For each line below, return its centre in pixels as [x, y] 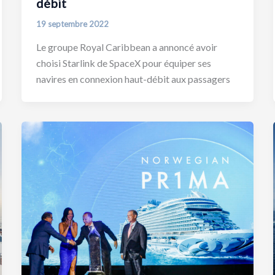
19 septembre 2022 [72, 24]
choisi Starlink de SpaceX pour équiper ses [123, 63]
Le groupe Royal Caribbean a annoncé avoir [126, 47]
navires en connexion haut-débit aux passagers [133, 79]
